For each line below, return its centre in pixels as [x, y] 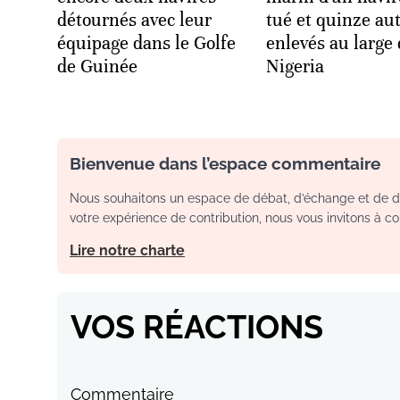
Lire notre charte [127, 250]
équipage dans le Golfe [146, 43]
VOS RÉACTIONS [197, 326]
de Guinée [97, 66]
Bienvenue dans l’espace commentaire [225, 163]
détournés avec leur [134, 20]
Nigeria [295, 66]
